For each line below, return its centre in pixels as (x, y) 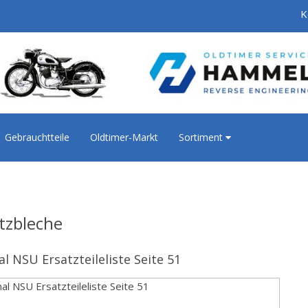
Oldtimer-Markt (124, 137)
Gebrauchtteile (37, 137)
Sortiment (202, 137)
